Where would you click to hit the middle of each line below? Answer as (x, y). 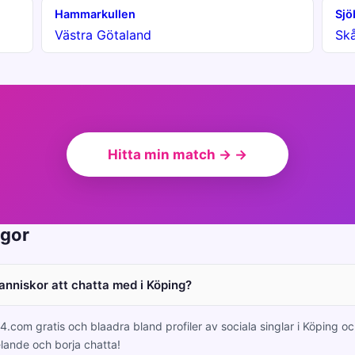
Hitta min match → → (177, 155)
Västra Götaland (103, 35)
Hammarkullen (95, 14)
